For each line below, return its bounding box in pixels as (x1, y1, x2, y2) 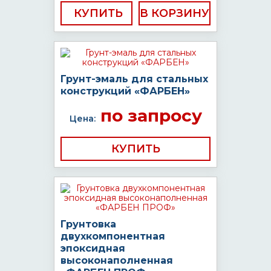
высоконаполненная (60, 255, 173, 266)
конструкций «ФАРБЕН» (60, 85, 190, 97)
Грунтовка (60, 218, 116, 230)
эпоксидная (60, 243, 125, 254)
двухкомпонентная (60, 230, 165, 242)
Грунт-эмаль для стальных (60, 73, 208, 85)
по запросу (95, 105, 202, 126)
